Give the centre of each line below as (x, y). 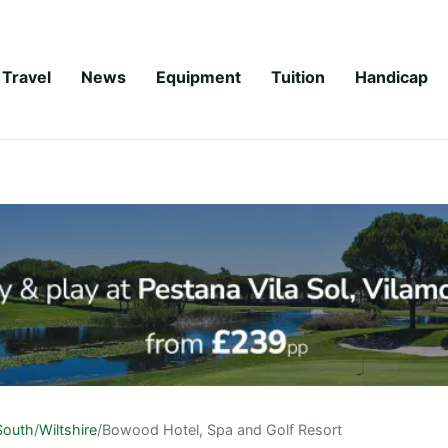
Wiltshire (68, 429)
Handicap (391, 76)
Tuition (298, 76)
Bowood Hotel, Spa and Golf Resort (222, 429)
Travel (26, 76)
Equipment (198, 76)
